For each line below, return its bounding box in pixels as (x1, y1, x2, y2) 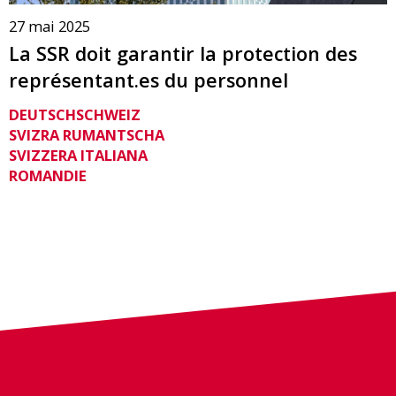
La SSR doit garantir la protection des (9, 40, 357, 66)
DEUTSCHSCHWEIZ (9, 104, 141, 126)
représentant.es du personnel (9, 66, 288, 93)
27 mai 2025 (9, 15, 90, 36)
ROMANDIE (9, 165, 87, 187)
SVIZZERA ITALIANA (9, 145, 148, 166)
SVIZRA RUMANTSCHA (9, 125, 164, 146)
